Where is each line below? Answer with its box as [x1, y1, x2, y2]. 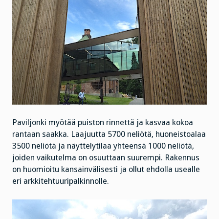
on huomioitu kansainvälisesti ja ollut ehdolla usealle [12, 165, 200, 175]
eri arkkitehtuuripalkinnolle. [12, 176, 109, 186]
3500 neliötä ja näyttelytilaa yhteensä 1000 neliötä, [12, 141, 194, 151]
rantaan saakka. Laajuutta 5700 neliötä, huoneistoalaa [12, 130, 206, 139]
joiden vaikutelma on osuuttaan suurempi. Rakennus [12, 153, 199, 163]
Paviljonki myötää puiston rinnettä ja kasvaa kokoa [12, 118, 193, 128]
